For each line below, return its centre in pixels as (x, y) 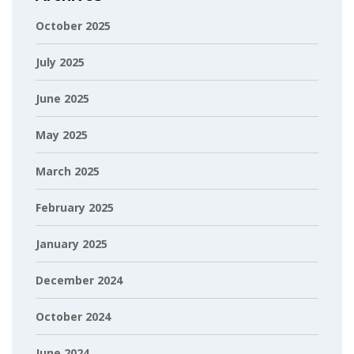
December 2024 (79, 280)
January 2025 (72, 243)
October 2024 (73, 316)
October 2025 (73, 25)
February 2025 (75, 207)
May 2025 (62, 134)
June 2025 (62, 98)
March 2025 (68, 171)
